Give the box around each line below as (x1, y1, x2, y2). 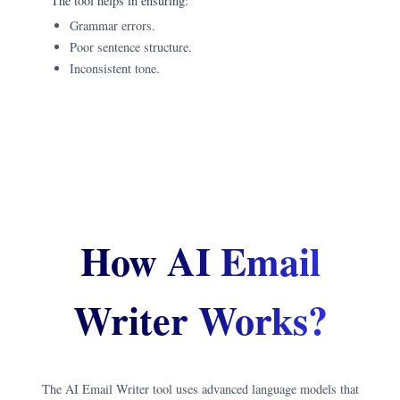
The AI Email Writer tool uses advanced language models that (41, 380, 359, 398)
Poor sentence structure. (69, 37, 192, 55)
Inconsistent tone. (69, 59, 169, 77)
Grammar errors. (69, 16, 160, 34)
